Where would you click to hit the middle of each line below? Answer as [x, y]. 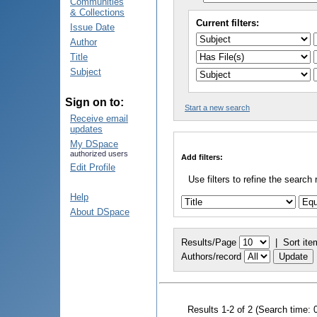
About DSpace [100, 212]
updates [86, 129]
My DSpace [94, 144]
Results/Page [209, 242]
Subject [86, 72]
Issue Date [92, 27]
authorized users [99, 154]
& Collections [97, 12]
